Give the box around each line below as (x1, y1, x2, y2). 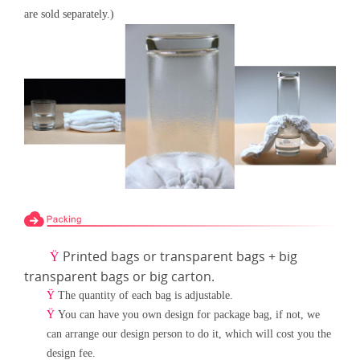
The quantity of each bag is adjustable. (58, 288, 236, 301)
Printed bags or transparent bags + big (63, 247, 297, 265)
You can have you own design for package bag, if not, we (58, 308, 320, 321)
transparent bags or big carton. (24, 267, 218, 285)
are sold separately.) (24, 8, 114, 21)
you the (297, 327, 331, 340)
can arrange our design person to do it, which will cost (47, 327, 294, 340)
